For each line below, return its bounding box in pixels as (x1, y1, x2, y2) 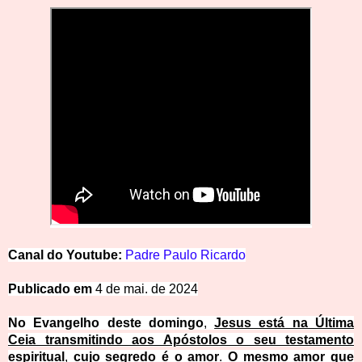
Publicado (8, 282, 74, 297)
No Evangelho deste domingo (8, 316, 204, 330)
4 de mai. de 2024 (95, 282, 198, 297)
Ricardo (200, 248, 246, 263)
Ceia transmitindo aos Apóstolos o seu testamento (8, 333, 354, 347)
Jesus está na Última (214, 316, 355, 330)
